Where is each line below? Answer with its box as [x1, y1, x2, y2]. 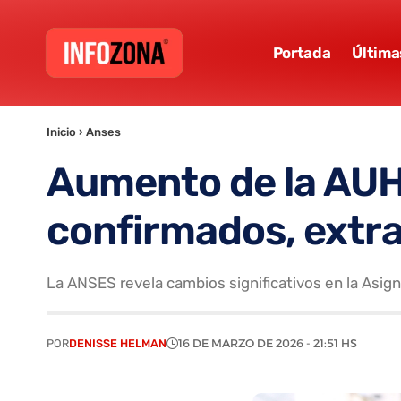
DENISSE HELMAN [69, 336, 166, 350]
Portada [272, 43, 331, 62]
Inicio [47, 125, 76, 140]
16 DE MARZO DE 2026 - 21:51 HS [178, 336, 357, 350]
